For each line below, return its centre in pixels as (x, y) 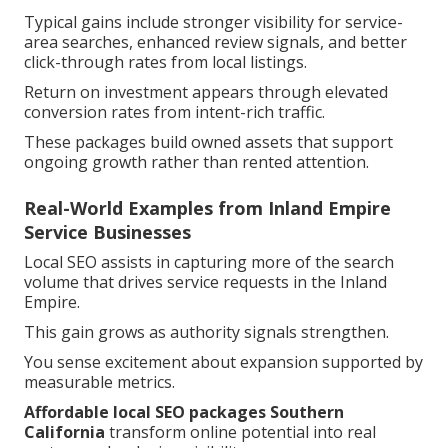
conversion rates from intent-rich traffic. (174, 111)
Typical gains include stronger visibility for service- (213, 21)
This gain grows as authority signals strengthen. (206, 331)
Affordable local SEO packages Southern (184, 411)
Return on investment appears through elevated (206, 91)
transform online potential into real (240, 431)
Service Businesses (107, 231)
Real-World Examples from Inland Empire (207, 207)
